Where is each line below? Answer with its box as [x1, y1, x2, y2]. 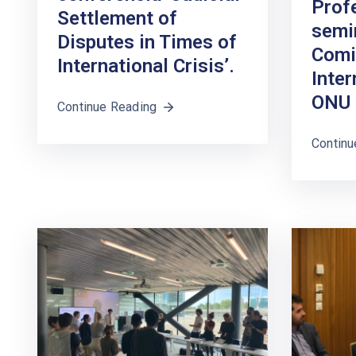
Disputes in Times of [57, 31, 237, 54]
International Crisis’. [57, 55, 234, 78]
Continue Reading [57, 99, 157, 115]
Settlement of [57, 7, 177, 30]
